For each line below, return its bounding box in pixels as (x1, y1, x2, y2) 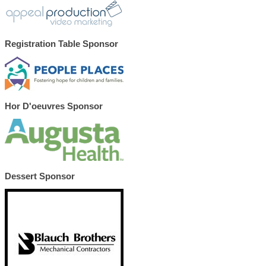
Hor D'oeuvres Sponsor (5, 101, 103, 111)
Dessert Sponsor (5, 171, 75, 181)
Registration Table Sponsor (5, 39, 118, 49)
